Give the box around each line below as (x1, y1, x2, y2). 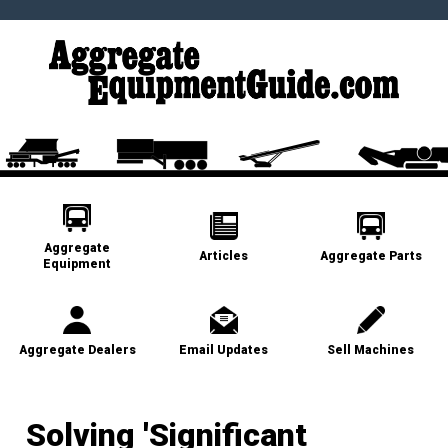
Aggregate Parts (319, 248, 422, 263)
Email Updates (179, 342, 269, 357)
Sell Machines (327, 342, 415, 357)
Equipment (43, 256, 112, 271)
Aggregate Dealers (18, 342, 136, 357)
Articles (199, 248, 249, 263)
